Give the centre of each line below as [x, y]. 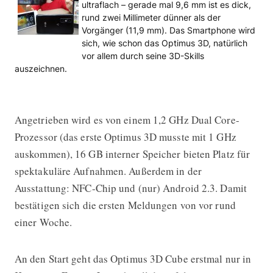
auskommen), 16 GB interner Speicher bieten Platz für [132, 154]
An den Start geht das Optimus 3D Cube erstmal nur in [133, 258]
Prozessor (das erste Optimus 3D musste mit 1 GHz [125, 136]
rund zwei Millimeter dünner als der [151, 17]
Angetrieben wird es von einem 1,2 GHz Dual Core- [127, 119]
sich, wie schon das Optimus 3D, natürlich [164, 43]
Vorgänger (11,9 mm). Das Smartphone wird [168, 30]
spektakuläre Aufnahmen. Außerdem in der [108, 171]
